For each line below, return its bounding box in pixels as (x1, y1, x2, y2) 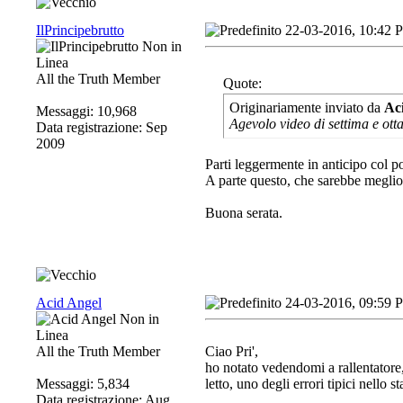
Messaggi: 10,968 (36, 103, 137, 119)
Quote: (223, 76, 262, 91)
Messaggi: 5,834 (36, 376, 130, 391)
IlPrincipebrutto (36, 22, 124, 38)
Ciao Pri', (205, 344, 258, 359)
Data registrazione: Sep (36, 120, 167, 135)
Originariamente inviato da (229, 100, 384, 115)
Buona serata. (205, 205, 282, 220)
